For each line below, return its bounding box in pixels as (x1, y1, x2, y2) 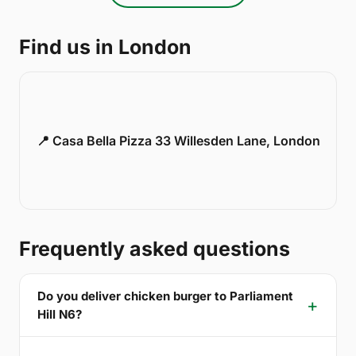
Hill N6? (37, 307, 82, 323)
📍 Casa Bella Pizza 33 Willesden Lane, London (36, 133, 320, 149)
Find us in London (19, 35, 192, 60)
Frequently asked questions (19, 237, 290, 261)
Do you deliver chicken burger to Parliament (37, 288, 293, 304)
